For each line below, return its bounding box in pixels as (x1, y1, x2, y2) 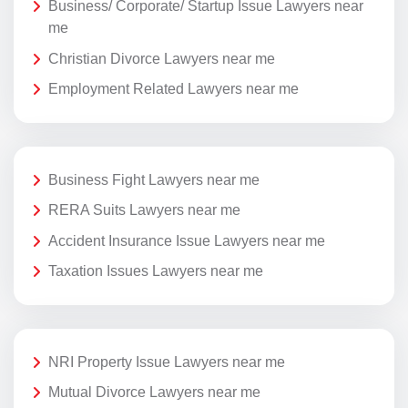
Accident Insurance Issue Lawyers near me (48, 232, 325, 249)
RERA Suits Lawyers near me (48, 202, 240, 219)
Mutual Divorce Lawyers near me (48, 384, 260, 401)
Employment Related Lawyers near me (48, 81, 299, 97)
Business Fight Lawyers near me (48, 171, 260, 188)
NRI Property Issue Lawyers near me (48, 353, 285, 370)
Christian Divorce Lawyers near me (48, 50, 275, 66)
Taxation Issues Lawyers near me (48, 263, 263, 280)
